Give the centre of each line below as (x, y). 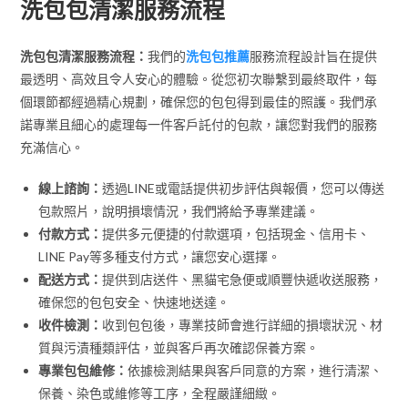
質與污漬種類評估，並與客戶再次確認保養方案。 (179, 347)
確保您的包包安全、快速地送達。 (134, 301)
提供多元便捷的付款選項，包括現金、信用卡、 (236, 233)
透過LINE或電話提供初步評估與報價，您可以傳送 (244, 188)
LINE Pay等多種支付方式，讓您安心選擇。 (160, 256)
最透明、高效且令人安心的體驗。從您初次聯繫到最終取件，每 (199, 78)
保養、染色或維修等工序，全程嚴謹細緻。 (160, 393)
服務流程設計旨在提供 (314, 56)
